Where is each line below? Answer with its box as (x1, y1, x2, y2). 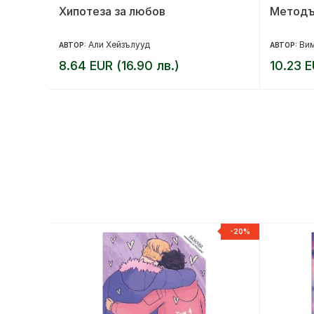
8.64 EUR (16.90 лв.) (59, 57, 179, 73)
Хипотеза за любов (59, 4, 165, 18)
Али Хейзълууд (88, 39, 150, 50)
